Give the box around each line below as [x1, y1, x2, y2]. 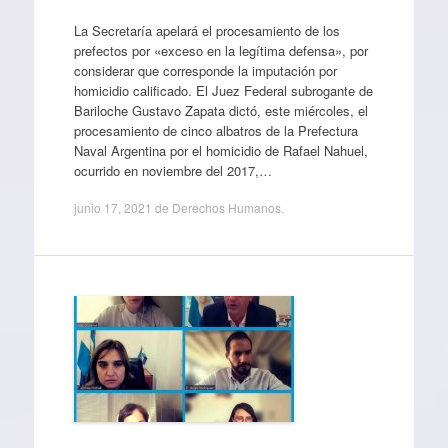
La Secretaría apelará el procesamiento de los [73, 20, 340, 40]
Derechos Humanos [171, 199, 281, 216]
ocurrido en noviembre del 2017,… [73, 160, 272, 180]
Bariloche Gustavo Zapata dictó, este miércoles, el [73, 100, 368, 120]
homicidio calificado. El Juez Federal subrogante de [73, 80, 373, 100]
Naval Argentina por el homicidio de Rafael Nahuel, [73, 140, 368, 160]
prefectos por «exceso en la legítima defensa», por [73, 40, 368, 60]
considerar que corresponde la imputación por [73, 60, 337, 80]
